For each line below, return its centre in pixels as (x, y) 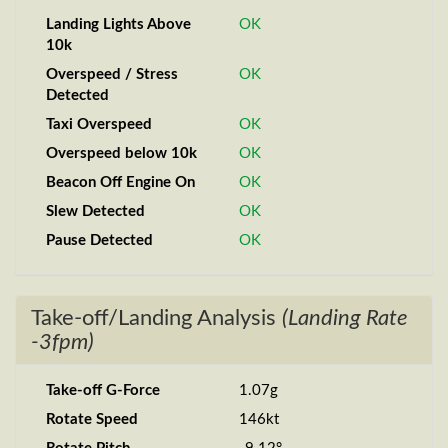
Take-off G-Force (103, 390)
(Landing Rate (345, 318)
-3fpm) (62, 342)
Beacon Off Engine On (120, 182)
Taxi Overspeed (99, 124)
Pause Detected (99, 240)
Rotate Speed (92, 419)
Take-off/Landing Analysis (156, 318)
